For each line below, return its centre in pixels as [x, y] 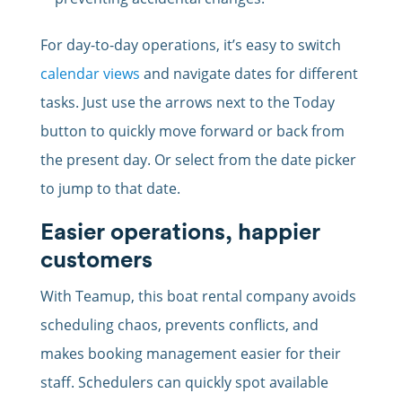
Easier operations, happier [180, 232]
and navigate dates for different [249, 74]
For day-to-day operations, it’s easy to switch [190, 45]
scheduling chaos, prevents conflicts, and [179, 325]
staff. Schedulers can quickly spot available [184, 383]
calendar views [90, 74]
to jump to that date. [110, 189]
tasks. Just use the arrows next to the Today [187, 103]
